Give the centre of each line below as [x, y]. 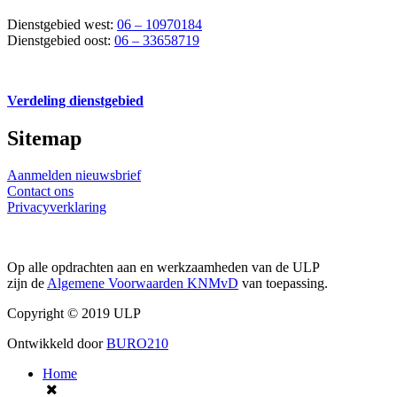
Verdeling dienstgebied [75, 100]
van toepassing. [283, 284]
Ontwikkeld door [57, 344]
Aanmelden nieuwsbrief [74, 175]
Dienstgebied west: [62, 24]
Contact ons [40, 191]
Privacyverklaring [57, 207]
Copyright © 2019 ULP [74, 314]
